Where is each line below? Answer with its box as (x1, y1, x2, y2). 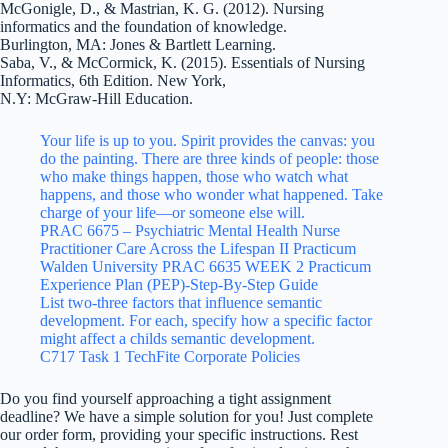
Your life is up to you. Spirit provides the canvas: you (40, 131, 375, 149)
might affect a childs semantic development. (40, 329, 315, 347)
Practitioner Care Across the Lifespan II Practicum (40, 239, 356, 257)
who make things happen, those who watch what (40, 167, 348, 185)
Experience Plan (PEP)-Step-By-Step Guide (40, 275, 318, 293)
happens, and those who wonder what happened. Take (40, 185, 383, 203)
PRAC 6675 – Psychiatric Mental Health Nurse (40, 221, 340, 239)
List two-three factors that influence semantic (40, 293, 322, 311)
